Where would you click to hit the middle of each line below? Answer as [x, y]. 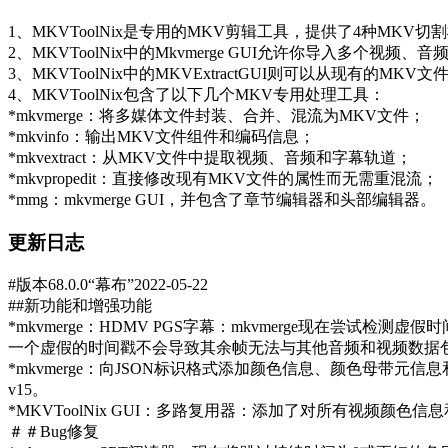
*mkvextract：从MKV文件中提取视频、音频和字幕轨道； [210, 158]
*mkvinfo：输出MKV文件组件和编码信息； [161, 137]
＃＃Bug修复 [53, 431]
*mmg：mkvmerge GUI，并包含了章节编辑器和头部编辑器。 [222, 200]
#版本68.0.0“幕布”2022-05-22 [108, 284]
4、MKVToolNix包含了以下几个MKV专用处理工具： [196, 95]
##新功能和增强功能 [80, 305]
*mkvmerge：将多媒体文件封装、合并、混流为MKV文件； [216, 116]
